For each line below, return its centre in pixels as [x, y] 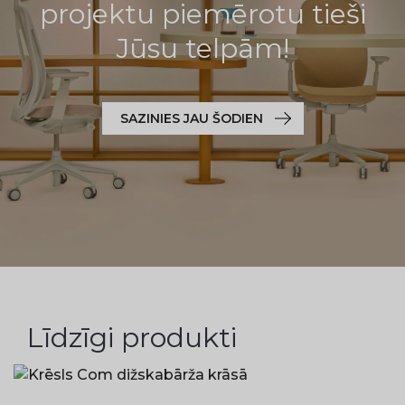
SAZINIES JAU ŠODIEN [191, 118]
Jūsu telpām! [202, 48]
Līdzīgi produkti [132, 338]
